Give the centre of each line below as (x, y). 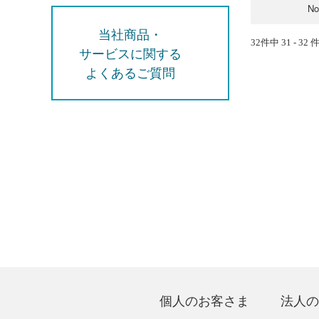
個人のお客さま (204, 300)
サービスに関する (130, 53)
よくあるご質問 (130, 72)
